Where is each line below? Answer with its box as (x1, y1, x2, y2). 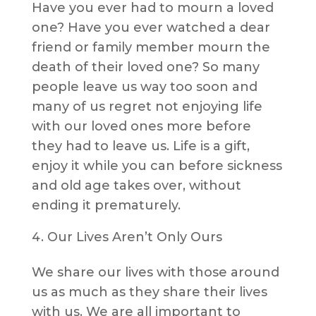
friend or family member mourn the (31, 39, 270, 56)
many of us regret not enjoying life (31, 99, 262, 115)
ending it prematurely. (31, 197, 184, 214)
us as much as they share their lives (31, 284, 267, 300)
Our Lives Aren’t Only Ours (47, 229, 226, 245)
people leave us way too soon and (31, 79, 257, 95)
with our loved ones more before (31, 119, 251, 135)
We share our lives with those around (31, 265, 279, 281)
